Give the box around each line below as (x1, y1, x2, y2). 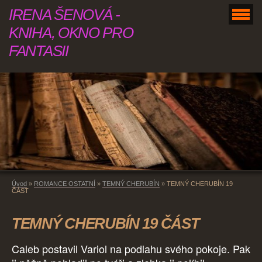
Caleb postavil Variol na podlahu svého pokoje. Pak (12, 241, 250, 257)
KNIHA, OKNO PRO (9, 24, 133, 42)
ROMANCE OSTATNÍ (34, 180, 95, 188)
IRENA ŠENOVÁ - (9, 6, 120, 23)
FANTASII (9, 42, 68, 60)
